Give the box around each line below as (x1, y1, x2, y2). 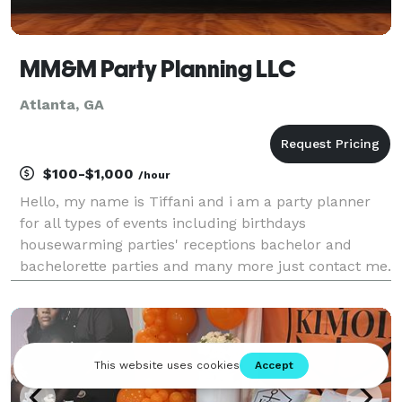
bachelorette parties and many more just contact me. (20, 257, 391, 275)
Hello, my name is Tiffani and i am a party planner (20, 192, 371, 210)
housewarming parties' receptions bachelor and (20, 235, 352, 253)
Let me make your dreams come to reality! (20, 278, 318, 296)
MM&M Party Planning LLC (20, 55, 296, 83)
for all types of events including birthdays (20, 214, 306, 232)
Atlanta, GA (20, 95, 104, 113)
